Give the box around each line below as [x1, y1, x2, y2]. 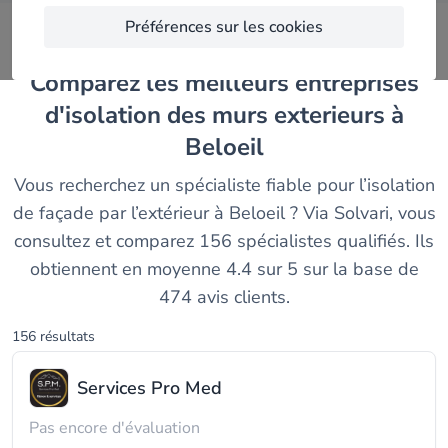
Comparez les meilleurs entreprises [29, 67, 45, 99]
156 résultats [12, 327, 95, 346]
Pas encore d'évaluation [29, 417, 200, 439]
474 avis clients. [158, 285, 290, 309]
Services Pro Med [77, 376, 222, 400]
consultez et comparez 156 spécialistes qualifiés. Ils [14, 229, 434, 253]
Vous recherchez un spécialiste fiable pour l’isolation [13, 173, 435, 197]
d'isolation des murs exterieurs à [44, 99, 404, 131]
